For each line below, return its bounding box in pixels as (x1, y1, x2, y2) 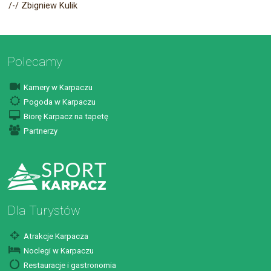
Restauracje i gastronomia (22, 260, 117, 270)
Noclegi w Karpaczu (22, 246, 94, 255)
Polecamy (7, 53, 63, 69)
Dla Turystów (7, 202, 81, 218)
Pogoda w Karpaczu (22, 97, 96, 106)
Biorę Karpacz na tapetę (22, 111, 109, 121)
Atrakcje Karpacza (22, 231, 89, 241)
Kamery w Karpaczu (22, 82, 93, 92)
